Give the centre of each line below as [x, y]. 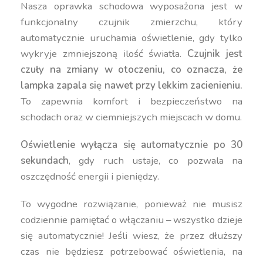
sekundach [45, 161]
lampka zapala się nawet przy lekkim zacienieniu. [131, 85]
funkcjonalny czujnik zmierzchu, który [131, 22]
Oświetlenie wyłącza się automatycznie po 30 [131, 145]
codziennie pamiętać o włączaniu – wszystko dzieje [132, 220]
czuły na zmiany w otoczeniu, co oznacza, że [131, 70]
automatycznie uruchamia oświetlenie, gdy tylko [131, 38]
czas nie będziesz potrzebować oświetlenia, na [131, 252]
